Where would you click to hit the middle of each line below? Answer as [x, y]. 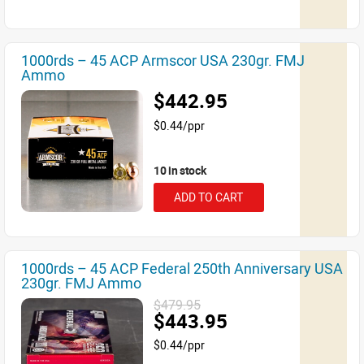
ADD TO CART [208, 197]
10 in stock [180, 170]
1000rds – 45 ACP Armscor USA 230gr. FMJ [163, 60]
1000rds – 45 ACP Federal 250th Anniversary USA [182, 268]
